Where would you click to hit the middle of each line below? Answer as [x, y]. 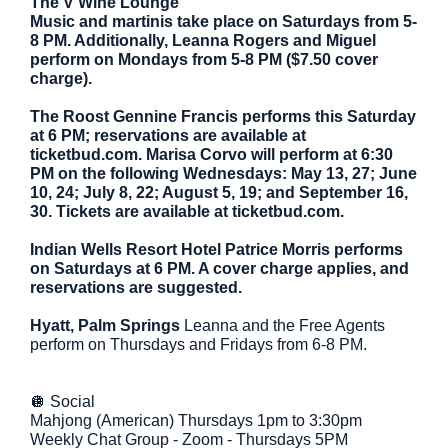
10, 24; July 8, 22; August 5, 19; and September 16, [219, 192]
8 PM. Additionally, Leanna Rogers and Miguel [203, 40]
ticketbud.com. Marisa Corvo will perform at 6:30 [211, 154]
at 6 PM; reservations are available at [168, 135]
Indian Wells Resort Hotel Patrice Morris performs [216, 249]
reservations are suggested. [136, 287]
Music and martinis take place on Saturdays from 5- [223, 21]
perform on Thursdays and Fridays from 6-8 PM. [198, 344]
